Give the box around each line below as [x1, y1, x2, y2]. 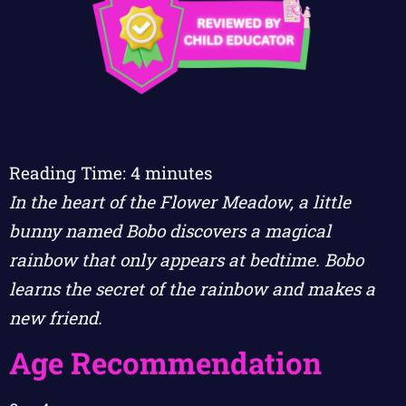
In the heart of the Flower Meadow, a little [9, 190, 351, 214]
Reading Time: [9, 161, 130, 185]
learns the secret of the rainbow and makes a [9, 277, 375, 301]
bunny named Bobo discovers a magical [9, 219, 331, 243]
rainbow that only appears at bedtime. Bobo [9, 248, 363, 272]
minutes [145, 161, 212, 185]
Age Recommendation [9, 343, 322, 383]
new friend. [9, 306, 102, 330]
